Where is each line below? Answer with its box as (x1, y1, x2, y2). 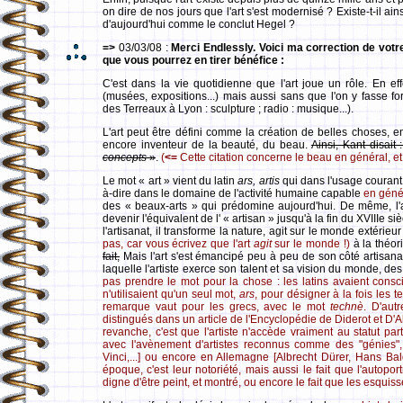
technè (330, 300, 364, 313)
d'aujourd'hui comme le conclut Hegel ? (103, 18, 295, 31)
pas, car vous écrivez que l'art (103, 237, 254, 250)
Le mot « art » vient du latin (103, 175, 238, 187)
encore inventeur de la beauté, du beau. (103, 139, 311, 151)
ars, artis (237, 175, 280, 187)
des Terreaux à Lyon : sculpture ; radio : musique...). (103, 103, 354, 115)
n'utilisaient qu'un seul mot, (103, 288, 240, 300)
